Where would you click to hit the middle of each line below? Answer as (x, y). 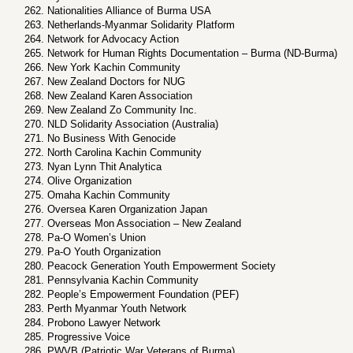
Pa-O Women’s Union (97, 238)
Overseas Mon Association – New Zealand (144, 223)
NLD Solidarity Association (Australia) (133, 124)
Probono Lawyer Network (104, 323)
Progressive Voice (89, 337)
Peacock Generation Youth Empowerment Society (162, 266)
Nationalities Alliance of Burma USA (129, 11)
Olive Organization (89, 181)
